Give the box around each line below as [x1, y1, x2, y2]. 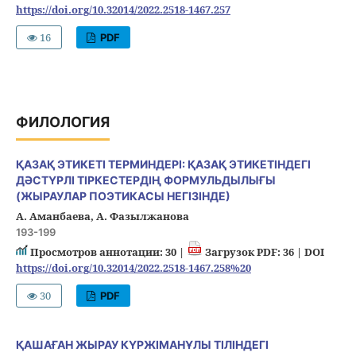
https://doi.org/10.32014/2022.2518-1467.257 [15, 2, 230, 17]
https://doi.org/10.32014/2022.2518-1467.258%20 [15, 261, 251, 276]
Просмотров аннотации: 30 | [27, 245, 187, 260]
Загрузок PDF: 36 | [202, 245, 304, 260]
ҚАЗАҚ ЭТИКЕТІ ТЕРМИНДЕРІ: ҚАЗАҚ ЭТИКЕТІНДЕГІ [15, 157, 311, 172]
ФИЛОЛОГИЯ [15, 114, 110, 131]
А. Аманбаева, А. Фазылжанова [15, 209, 189, 224]
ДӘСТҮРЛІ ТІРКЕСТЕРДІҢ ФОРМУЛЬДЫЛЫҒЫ [15, 173, 276, 188]
